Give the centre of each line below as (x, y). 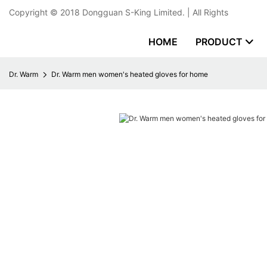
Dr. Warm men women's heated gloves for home (130, 74)
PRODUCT (219, 42)
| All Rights (207, 12)
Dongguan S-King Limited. (133, 12)
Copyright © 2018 (46, 12)
